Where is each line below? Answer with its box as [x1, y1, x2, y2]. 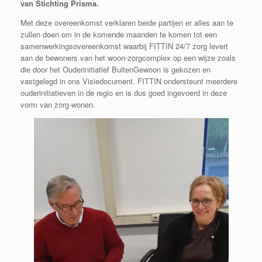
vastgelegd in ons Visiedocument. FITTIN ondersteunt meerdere [20, 75, 237, 87]
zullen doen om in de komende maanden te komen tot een [20, 29, 217, 40]
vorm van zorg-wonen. [20, 99, 95, 111]
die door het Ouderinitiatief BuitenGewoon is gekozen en [20, 64, 211, 75]
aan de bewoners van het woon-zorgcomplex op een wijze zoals [20, 52, 236, 64]
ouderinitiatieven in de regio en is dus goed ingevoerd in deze [20, 87, 227, 99]
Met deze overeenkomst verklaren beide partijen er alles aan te [20, 17, 233, 29]
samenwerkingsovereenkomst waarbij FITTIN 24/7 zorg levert [20, 40, 228, 52]
